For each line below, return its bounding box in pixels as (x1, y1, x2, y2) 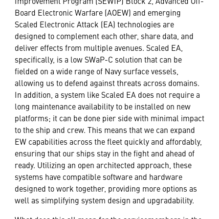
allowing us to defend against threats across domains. (15, 77, 199, 88)
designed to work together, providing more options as (15, 182, 197, 194)
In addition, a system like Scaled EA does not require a (15, 88, 200, 100)
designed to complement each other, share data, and (15, 30, 194, 41)
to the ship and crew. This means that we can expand (15, 124, 195, 135)
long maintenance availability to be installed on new (15, 100, 191, 111)
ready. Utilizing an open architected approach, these (15, 159, 192, 170)
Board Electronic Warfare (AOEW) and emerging (15, 6, 181, 18)
